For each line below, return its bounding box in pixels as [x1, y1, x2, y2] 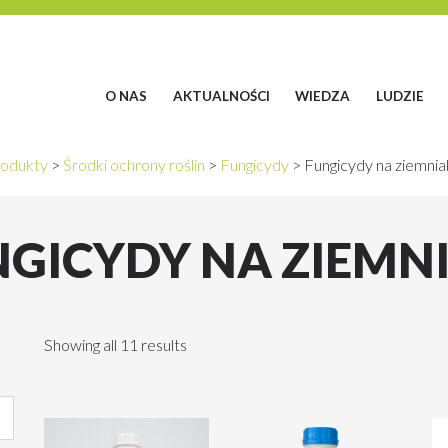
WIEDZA [295, 88, 351, 104]
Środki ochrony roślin [63, 154, 205, 174]
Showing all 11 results [44, 334, 187, 354]
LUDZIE [375, 88, 424, 104]
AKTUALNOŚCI [172, 88, 270, 104]
